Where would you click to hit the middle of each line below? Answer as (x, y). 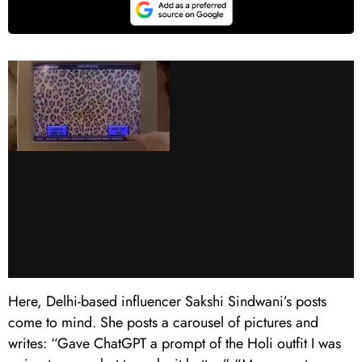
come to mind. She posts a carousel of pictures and (163, 322)
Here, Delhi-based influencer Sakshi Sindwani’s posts (167, 301)
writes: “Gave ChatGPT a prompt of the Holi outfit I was (175, 343)
